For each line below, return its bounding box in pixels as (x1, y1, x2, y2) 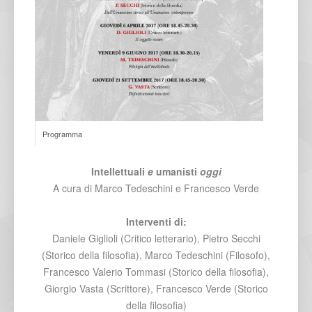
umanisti (153, 164, 197, 178)
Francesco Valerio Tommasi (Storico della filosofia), (43, 264, 269, 279)
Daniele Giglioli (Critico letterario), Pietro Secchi (52, 231, 260, 245)
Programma (42, 127, 82, 139)
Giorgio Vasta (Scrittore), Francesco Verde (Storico (44, 281, 268, 295)
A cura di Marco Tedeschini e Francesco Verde (53, 180, 259, 195)
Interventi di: (125, 214, 187, 228)
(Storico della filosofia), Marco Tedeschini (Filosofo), (42, 247, 270, 262)
